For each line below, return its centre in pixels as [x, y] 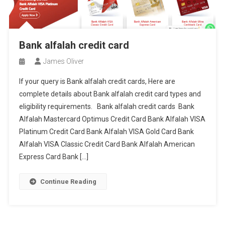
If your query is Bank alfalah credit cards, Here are [97, 82]
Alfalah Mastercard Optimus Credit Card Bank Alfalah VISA [112, 119]
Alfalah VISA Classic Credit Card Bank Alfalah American [107, 144]
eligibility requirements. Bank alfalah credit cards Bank [106, 107]
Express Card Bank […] [53, 157]
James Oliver [63, 62]
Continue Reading [68, 182]
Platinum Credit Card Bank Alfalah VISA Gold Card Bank [106, 132]
